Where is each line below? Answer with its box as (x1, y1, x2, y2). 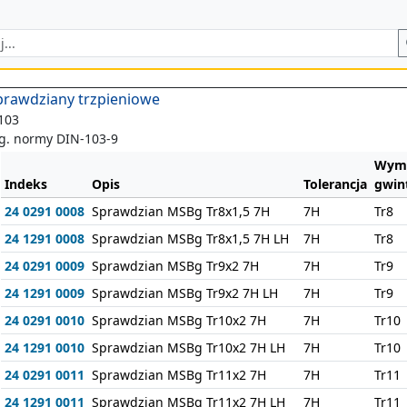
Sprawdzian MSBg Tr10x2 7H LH (91, 339, 285, 356)
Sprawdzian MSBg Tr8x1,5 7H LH (91, 230, 289, 247)
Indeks (4, 175, 47, 193)
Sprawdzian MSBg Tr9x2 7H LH (91, 284, 278, 302)
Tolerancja (303, 175, 367, 193)
